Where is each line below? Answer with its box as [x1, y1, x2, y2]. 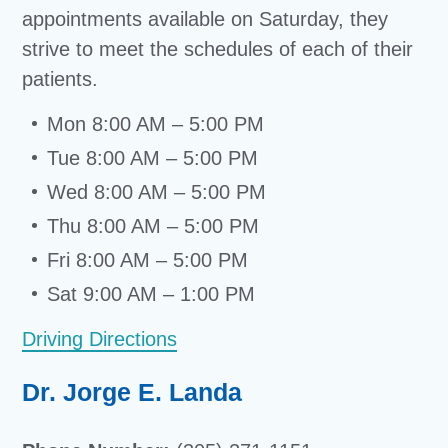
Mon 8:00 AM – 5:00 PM [47, 113, 265, 135]
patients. [22, 68, 99, 90]
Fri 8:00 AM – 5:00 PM [47, 249, 249, 271]
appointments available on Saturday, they [22, 8, 389, 30]
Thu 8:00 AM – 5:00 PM [47, 215, 260, 237]
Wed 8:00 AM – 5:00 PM [47, 181, 267, 203]
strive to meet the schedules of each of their [22, 38, 414, 60]
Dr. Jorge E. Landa [22, 378, 243, 406]
